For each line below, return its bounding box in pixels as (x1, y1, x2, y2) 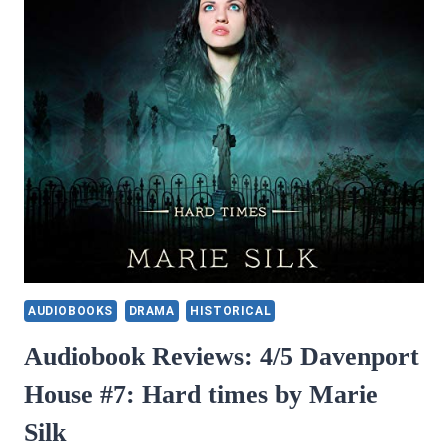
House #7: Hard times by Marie (24, 379, 378, 409)
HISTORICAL (190, 303, 272, 318)
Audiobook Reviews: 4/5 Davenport (24, 341, 419, 371)
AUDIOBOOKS (28, 303, 113, 318)
